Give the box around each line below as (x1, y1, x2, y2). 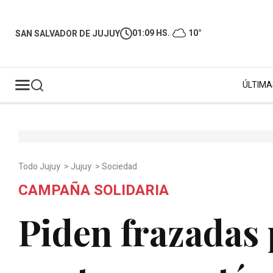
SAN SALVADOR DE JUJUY (15, 27, 120, 40)
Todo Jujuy (18, 160, 62, 173)
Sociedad (102, 160, 139, 173)
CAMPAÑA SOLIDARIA (18, 180, 169, 201)
